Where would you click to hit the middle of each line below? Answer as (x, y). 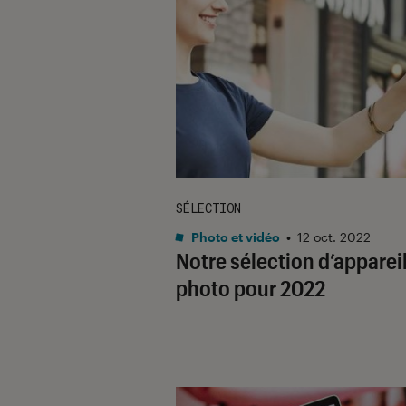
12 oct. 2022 (334, 237)
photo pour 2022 (251, 287)
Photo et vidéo (234, 237)
